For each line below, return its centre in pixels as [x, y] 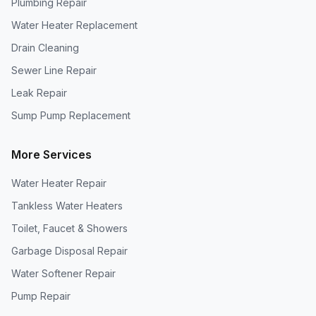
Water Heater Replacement [74, 25]
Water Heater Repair [59, 183]
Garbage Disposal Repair [69, 251]
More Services [51, 154]
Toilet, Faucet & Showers [69, 228]
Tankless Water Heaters [67, 206]
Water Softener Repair [63, 273]
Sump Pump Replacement [71, 115]
